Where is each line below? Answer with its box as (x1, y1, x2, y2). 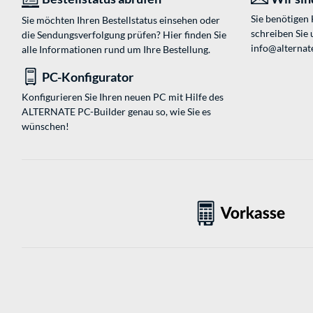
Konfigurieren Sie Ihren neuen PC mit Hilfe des (22, 91, 224, 103)
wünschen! (22, 120, 69, 133)
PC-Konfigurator (42, 69, 133, 85)
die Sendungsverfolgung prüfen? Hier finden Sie (22, 29, 226, 41)
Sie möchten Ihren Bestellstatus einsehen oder (22, 14, 220, 27)
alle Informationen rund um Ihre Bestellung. (22, 43, 210, 56)
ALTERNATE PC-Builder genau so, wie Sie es (22, 105, 211, 118)
